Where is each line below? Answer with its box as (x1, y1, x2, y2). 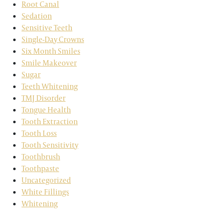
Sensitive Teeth (22, 22, 72, 33)
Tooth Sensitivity (22, 140, 78, 150)
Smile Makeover (22, 58, 77, 68)
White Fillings (22, 187, 69, 197)
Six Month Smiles (22, 46, 80, 56)
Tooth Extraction (22, 116, 78, 127)
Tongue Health (22, 105, 71, 115)
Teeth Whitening (22, 81, 78, 91)
